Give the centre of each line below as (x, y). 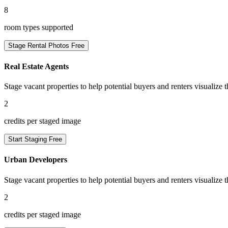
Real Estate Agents (36, 66)
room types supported (39, 27)
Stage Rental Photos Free (46, 46)
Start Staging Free (35, 139)
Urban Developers (36, 160)
